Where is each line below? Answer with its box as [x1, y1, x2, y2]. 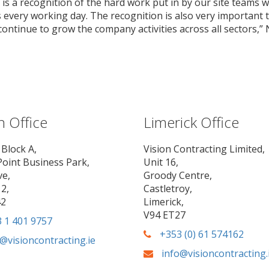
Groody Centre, [144, 169, 212, 182]
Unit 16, [144, 156, 178, 169]
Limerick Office [144, 112, 239, 132]
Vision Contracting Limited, [144, 142, 265, 156]
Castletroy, [144, 182, 192, 195]
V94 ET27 [144, 208, 186, 222]
